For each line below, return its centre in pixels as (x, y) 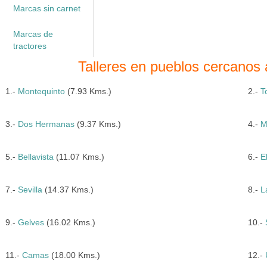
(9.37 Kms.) (97, 124)
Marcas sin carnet (46, 8)
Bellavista (35, 157)
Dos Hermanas (46, 124)
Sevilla (30, 190)
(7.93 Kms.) (88, 91)
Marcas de (33, 34)
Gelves (31, 222)
